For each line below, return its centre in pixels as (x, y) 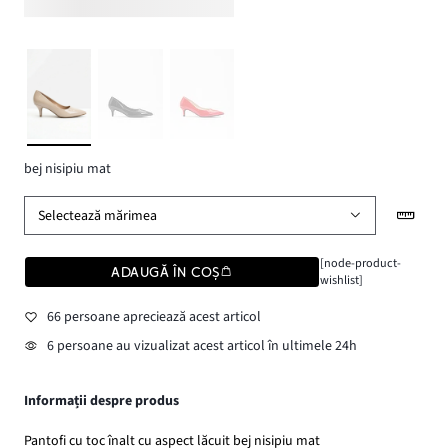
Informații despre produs (101, 401)
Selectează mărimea (98, 215)
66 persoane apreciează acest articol (153, 316)
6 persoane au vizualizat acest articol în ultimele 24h (201, 346)
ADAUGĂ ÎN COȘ (165, 272)
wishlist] (341, 280)
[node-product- (360, 263)
